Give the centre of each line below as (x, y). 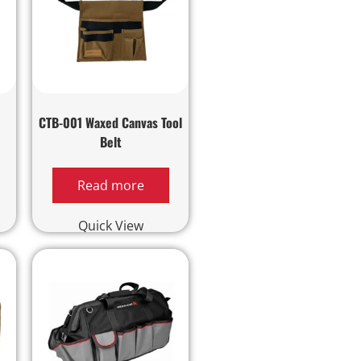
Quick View (110, 225)
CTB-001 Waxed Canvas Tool (111, 122)
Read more (110, 185)
